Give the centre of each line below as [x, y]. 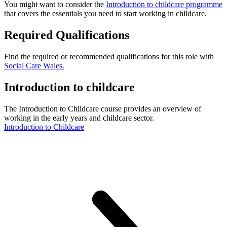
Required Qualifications [67, 35]
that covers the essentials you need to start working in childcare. [105, 14]
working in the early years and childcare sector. [79, 118]
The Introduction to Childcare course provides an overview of [103, 108]
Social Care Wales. [34, 66]
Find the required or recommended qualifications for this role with [109, 57]
